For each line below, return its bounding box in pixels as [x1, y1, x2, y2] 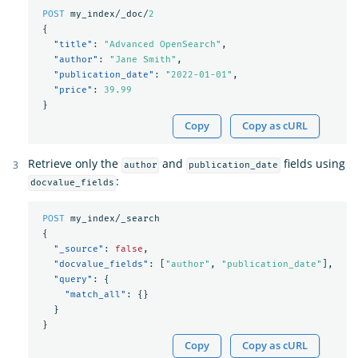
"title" [53, 38, 93, 50]
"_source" [53, 243, 104, 254]
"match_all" [64, 288, 126, 300]
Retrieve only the [28, 156, 121, 172]
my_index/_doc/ [70, 8, 149, 19]
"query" [53, 273, 93, 284]
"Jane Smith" [109, 54, 177, 65]
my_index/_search [70, 213, 160, 224]
